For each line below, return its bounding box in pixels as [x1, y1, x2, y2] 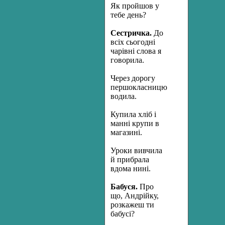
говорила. [110, 56, 144, 64]
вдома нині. [110, 164, 151, 173]
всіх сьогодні [110, 38, 155, 46]
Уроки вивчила [110, 146, 162, 155]
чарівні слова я [110, 47, 161, 55]
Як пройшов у [110, 2, 159, 10]
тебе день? [110, 11, 146, 19]
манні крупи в [110, 119, 159, 128]
